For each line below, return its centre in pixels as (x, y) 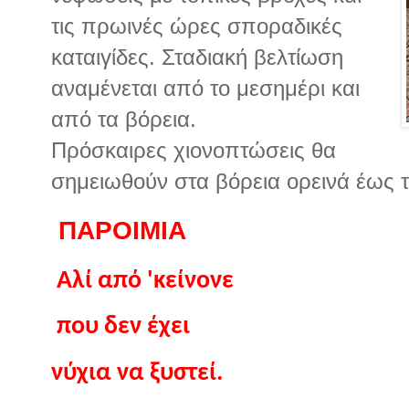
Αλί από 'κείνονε (145, 281)
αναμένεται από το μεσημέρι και (205, 89)
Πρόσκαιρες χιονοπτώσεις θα (194, 151)
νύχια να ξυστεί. (137, 373)
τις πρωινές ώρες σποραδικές (197, 26)
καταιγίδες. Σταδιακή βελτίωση (197, 58)
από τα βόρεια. (124, 120)
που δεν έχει (123, 327)
